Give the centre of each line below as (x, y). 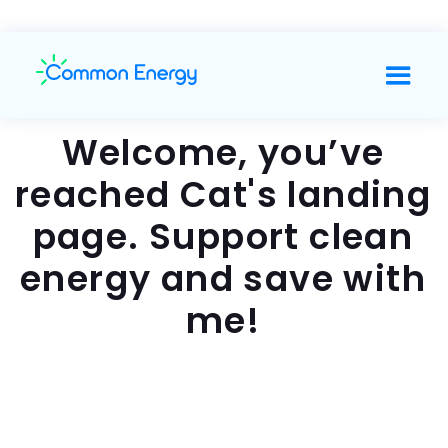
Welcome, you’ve (223, 152)
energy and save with (223, 278)
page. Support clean (223, 236)
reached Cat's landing (223, 194)
